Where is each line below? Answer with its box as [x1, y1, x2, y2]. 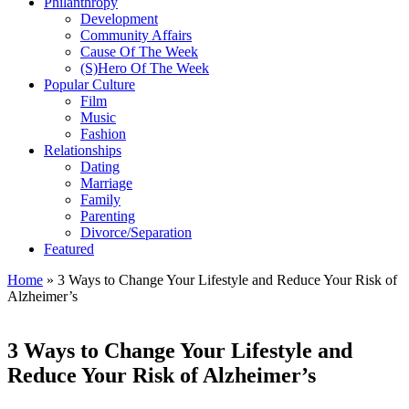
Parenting [80, 207, 135, 224]
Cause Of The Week [80, 43, 198, 59]
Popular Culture [44, 76, 135, 92]
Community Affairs [80, 26, 192, 43]
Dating [80, 158, 120, 174]
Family [80, 191, 121, 207]
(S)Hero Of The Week [80, 59, 209, 76]
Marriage [80, 174, 132, 191]
